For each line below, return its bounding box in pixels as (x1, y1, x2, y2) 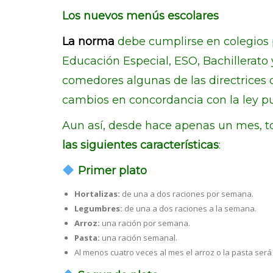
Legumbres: (74, 203, 122, 214)
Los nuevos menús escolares (62, 9, 219, 23)
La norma (62, 35, 115, 48)
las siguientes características (62, 138, 219, 152)
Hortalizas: (74, 188, 120, 199)
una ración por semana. (102, 218, 190, 229)
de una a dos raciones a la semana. (122, 203, 257, 214)
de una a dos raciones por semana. (120, 188, 253, 199)
